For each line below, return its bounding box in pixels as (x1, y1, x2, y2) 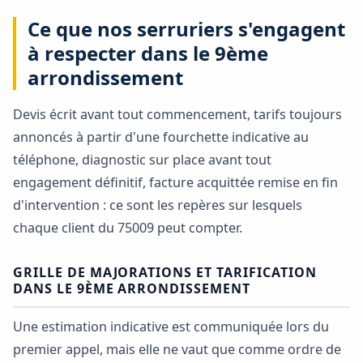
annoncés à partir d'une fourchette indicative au (13, 128, 309, 147)
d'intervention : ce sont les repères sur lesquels (13, 196, 302, 215)
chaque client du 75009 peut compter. (13, 219, 242, 237)
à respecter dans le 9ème (28, 40, 269, 67)
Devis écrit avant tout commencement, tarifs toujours (13, 105, 342, 124)
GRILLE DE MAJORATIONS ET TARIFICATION (13, 263, 317, 281)
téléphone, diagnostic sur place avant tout (13, 151, 271, 169)
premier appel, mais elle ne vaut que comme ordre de (13, 340, 341, 359)
